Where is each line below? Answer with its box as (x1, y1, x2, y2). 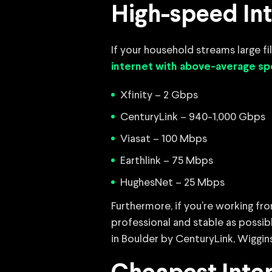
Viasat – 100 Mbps (120, 134, 207, 144)
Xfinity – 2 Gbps (120, 90, 198, 101)
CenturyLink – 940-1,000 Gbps (120, 112, 265, 123)
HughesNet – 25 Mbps (120, 177, 225, 188)
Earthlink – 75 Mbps (120, 155, 213, 166)
